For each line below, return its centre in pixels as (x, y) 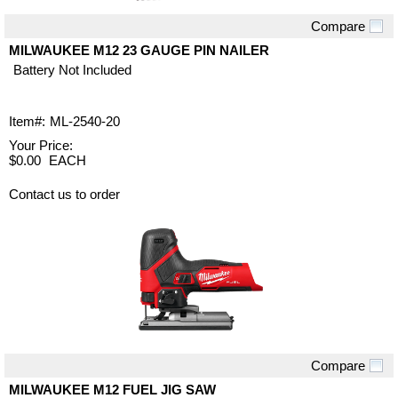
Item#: (27, 121)
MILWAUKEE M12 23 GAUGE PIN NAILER (139, 50)
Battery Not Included (72, 69)
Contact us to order (64, 194)
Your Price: (41, 145)
